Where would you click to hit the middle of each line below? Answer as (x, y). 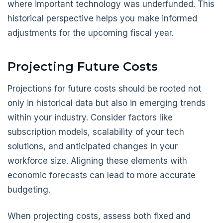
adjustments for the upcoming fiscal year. (91, 33)
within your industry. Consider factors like (90, 117)
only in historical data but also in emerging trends (107, 103)
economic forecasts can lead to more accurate (102, 175)
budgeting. (29, 189)
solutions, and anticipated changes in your (93, 146)
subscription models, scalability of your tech (96, 132)
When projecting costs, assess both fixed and (99, 216)
